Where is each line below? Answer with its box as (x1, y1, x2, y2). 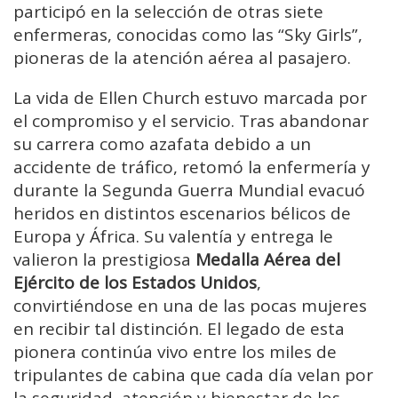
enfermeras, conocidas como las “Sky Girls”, (13, 23, 362, 47)
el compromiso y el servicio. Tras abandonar (13, 109, 369, 133)
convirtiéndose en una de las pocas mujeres (13, 294, 367, 318)
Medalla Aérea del (195, 248, 340, 272)
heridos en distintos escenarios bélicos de (13, 202, 351, 226)
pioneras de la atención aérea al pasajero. (13, 46, 351, 70)
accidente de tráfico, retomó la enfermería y (13, 155, 370, 179)
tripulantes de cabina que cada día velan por (13, 363, 373, 387)
